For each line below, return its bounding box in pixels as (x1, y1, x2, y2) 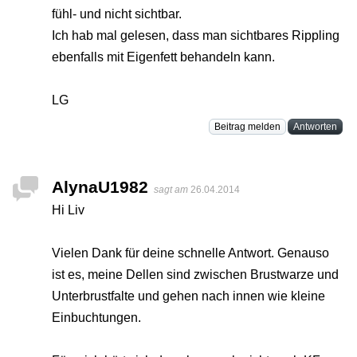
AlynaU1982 (52, 178, 148, 197)
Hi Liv (52, 203, 84, 218)
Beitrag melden (214, 121, 280, 133)
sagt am (154, 184, 190, 196)
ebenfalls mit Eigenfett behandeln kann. (52, 50, 275, 65)
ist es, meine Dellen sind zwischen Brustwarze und (52, 268, 339, 282)
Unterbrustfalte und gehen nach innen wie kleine (52, 289, 325, 304)
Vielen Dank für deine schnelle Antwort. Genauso (52, 246, 329, 261)
